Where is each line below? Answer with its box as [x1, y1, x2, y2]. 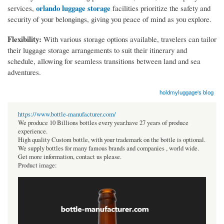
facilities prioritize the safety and [110, 2, 210, 13]
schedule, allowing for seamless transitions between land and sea [7, 55, 200, 66]
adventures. [7, 66, 41, 77]
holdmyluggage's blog [159, 87, 214, 96]
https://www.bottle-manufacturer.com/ [18, 109, 116, 118]
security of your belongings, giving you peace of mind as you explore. [7, 13, 211, 24]
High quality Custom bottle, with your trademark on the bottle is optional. [18, 135, 205, 144]
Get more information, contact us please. [18, 152, 121, 161]
